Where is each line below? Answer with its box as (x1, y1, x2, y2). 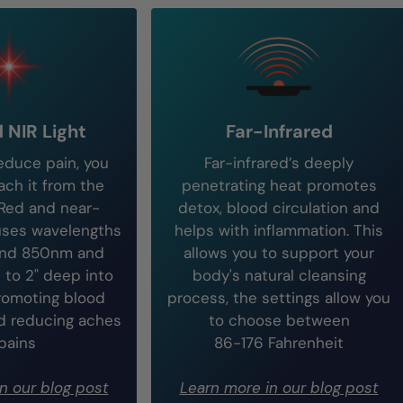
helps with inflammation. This (175, 220, 383, 240)
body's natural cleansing (192, 265, 366, 285)
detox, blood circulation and (178, 198, 380, 218)
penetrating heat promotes (181, 175, 377, 195)
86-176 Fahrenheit (214, 333, 344, 353)
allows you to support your (184, 243, 374, 263)
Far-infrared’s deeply (204, 153, 354, 173)
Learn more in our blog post (179, 378, 379, 398)
